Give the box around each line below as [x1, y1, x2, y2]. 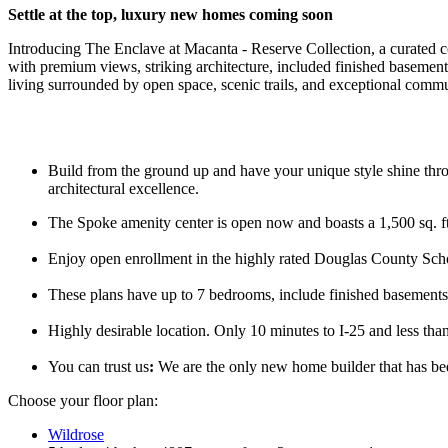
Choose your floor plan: [8, 391, 162, 409]
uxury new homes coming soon [125, 5, 337, 23]
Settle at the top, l [8, 5, 125, 23]
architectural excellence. [48, 179, 199, 197]
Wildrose [48, 425, 104, 443]
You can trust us [48, 357, 149, 375]
